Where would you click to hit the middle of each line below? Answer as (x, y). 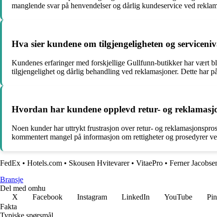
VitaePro (149, 163)
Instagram (92, 197)
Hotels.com (45, 163)
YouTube (178, 197)
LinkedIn (136, 197)
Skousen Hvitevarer (99, 163)
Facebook (47, 197)
